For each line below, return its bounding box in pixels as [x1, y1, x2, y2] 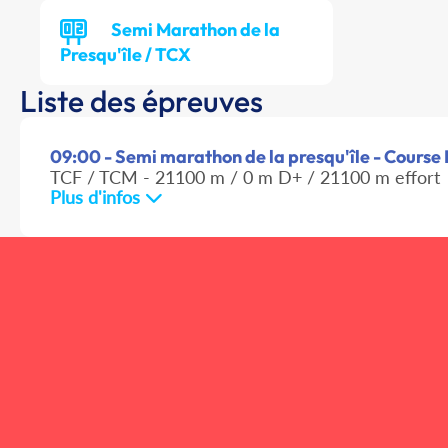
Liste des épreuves [20, 82, 263, 121]
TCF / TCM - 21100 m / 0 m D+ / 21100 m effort [50, 166, 440, 189]
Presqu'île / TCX [60, 43, 191, 67]
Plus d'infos [50, 186, 145, 209]
